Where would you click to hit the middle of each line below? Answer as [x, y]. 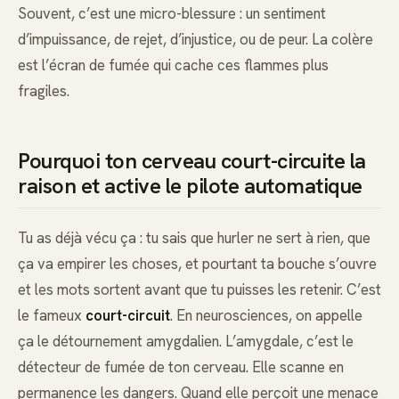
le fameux [52, 316]
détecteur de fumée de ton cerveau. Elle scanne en [181, 367]
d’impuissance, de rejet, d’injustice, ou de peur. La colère [195, 40]
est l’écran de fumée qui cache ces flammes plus [173, 65]
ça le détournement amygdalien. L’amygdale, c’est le [186, 342]
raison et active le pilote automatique [190, 186]
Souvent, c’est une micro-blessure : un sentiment [172, 14]
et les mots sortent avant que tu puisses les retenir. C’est [199, 290]
